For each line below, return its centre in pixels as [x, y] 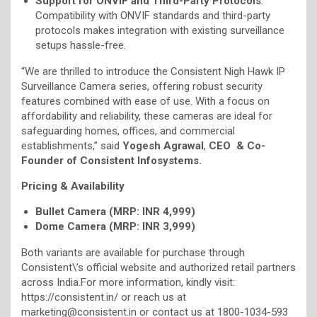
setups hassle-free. [81, 45]
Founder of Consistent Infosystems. [111, 160]
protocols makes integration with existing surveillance [160, 30]
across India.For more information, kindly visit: [128, 282]
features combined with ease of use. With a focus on [145, 101]
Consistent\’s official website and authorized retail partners [158, 267]
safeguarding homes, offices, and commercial [128, 131]
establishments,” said [72, 145]
